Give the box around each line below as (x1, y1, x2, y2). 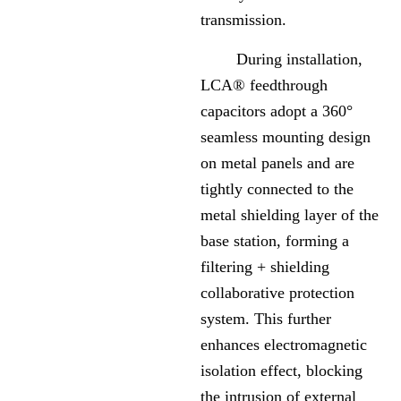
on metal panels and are (200, 154, 354, 173)
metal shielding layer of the (200, 206, 379, 225)
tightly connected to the (200, 180, 354, 199)
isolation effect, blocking (200, 362, 363, 380)
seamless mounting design (200, 128, 371, 147)
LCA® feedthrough (200, 76, 328, 95)
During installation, (200, 50, 363, 69)
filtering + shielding (200, 258, 329, 277)
